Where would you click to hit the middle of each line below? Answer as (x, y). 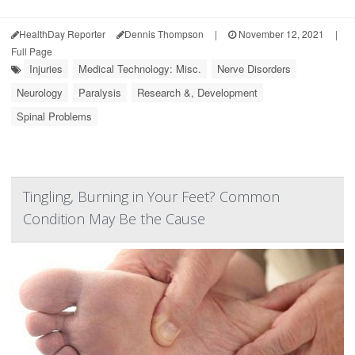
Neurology (40, 92)
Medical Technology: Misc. (140, 69)
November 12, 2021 (280, 34)
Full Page (32, 51)
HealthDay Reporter (62, 34)
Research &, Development (197, 92)
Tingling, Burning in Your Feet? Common (151, 197)
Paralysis (100, 92)
